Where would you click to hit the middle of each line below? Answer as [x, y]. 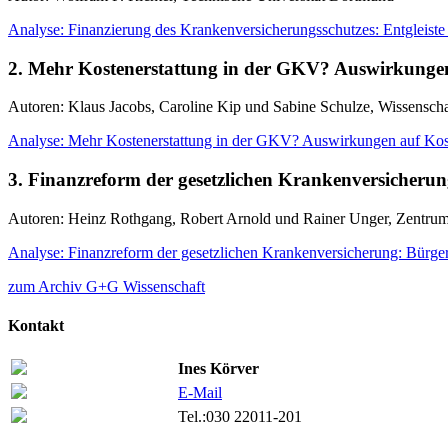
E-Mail [200, 393]
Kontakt [36, 326]
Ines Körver [218, 369]
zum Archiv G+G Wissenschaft [106, 286]
